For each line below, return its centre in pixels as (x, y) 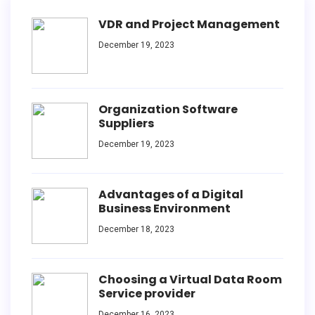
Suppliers (126, 123)
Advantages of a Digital (171, 194)
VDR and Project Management (189, 24)
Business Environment (165, 208)
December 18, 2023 (136, 229)
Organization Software (168, 109)
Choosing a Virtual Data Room (190, 279)
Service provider (147, 293)
